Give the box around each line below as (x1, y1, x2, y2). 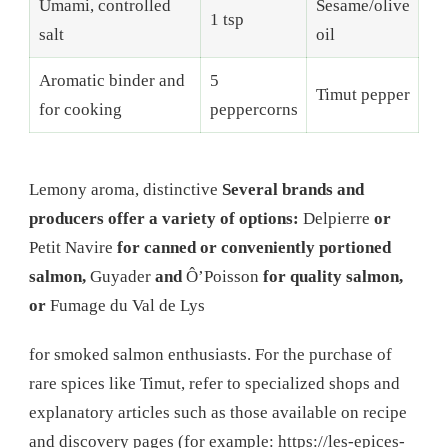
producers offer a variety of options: (29, 209, 299, 229)
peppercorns (209, 99, 298, 119)
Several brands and (222, 180, 364, 200)
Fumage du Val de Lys (46, 296, 205, 316)
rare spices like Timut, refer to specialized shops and (29, 374, 400, 394)
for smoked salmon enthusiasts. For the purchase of (29, 345, 392, 365)
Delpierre (299, 209, 374, 229)
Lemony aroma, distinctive (29, 180, 222, 200)
